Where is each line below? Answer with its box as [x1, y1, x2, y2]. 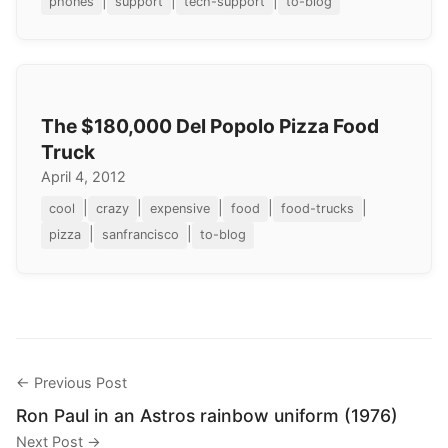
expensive [150, 201, 210, 217]
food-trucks [281, 201, 354, 217]
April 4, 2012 [41, 167, 126, 185]
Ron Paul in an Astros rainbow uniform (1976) [16, 404, 398, 426]
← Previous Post [16, 373, 127, 391]
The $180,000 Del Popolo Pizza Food [41, 113, 379, 138]
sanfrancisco [102, 227, 179, 243]
